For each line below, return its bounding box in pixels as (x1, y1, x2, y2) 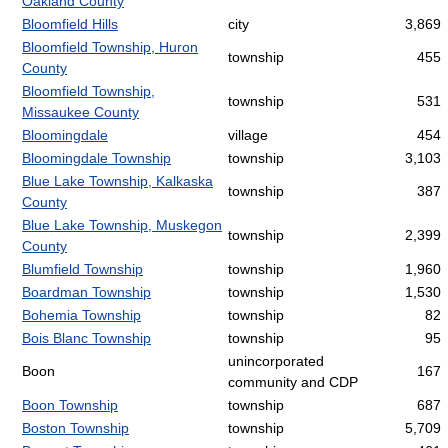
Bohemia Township (22, 307, 141, 324)
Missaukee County (22, 104, 139, 121)
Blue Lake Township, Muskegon (22, 217, 222, 234)
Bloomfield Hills (22, 16, 118, 33)
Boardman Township (22, 284, 151, 301)
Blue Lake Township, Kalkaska (22, 173, 213, 190)
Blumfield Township (22, 261, 143, 278)
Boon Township (22, 397, 118, 414)
